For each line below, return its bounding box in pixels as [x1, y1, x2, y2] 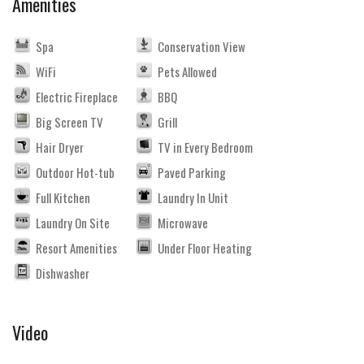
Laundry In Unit [158, 188, 228, 206]
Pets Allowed [158, 63, 217, 80]
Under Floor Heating [158, 239, 252, 257]
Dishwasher [36, 264, 89, 282]
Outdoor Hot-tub [36, 163, 115, 181]
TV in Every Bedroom [158, 138, 253, 156]
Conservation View [158, 37, 245, 55]
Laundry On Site [36, 214, 110, 232]
